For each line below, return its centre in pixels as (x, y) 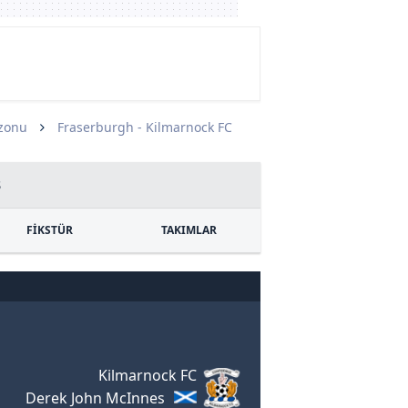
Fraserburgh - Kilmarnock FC (145, 127)
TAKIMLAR (189, 230)
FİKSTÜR (50, 230)
